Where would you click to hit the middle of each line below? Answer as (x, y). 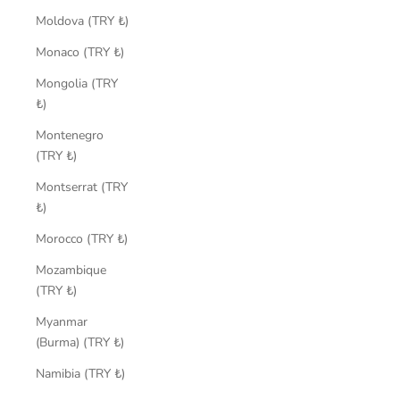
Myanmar (62, 321)
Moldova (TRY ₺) (123, 21)
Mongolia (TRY (77, 83)
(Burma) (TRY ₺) (119, 342)
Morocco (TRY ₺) (122, 238)
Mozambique (71, 270)
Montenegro (70, 135)
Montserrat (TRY (82, 187)
